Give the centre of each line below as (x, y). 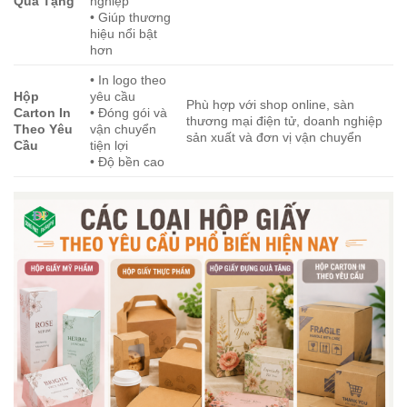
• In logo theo (129, 80)
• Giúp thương (131, 18)
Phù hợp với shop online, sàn (271, 105)
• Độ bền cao (128, 162)
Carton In (42, 113)
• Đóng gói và (129, 113)
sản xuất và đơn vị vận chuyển (274, 138)
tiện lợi (109, 146)
